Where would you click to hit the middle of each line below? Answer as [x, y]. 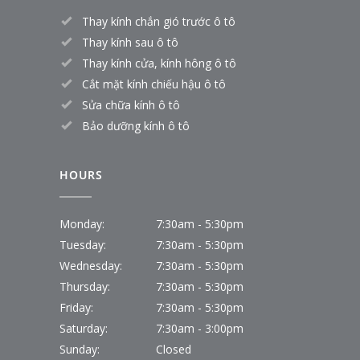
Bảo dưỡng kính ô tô [136, 125]
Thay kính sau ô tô [130, 42]
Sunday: [80, 349]
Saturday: [84, 328]
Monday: [82, 223]
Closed [174, 349]
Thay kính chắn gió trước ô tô [159, 21]
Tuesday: [83, 244]
